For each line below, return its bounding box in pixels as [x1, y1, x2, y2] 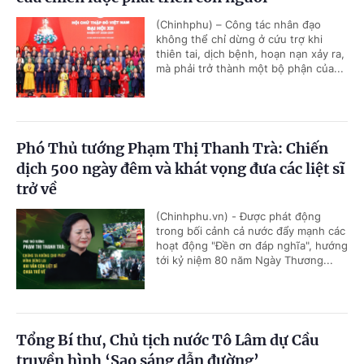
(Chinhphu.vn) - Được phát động [156, 209, 321, 223]
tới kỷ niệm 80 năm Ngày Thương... [156, 253, 333, 266]
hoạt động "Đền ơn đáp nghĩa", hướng [156, 238, 348, 252]
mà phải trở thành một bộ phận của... [156, 61, 344, 75]
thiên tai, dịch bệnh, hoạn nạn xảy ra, [156, 46, 344, 60]
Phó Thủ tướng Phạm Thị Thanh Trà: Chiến [16, 138, 328, 158]
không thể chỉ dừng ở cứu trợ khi [156, 32, 323, 45]
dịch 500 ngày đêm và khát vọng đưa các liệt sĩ [16, 158, 344, 178]
